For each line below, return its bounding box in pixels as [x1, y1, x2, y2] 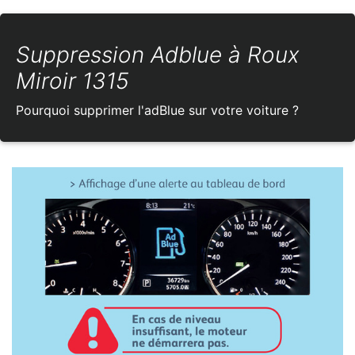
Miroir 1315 [16, 67, 129, 95]
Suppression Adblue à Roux [16, 41, 300, 69]
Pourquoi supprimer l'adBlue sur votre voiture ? [16, 102, 299, 119]
